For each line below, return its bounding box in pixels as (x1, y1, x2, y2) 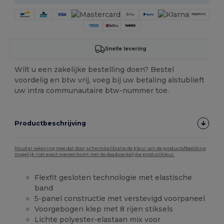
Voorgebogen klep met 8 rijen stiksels (34, 204, 173, 213)
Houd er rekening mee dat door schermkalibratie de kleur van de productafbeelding (14, 145, 206, 151)
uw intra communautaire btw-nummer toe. (14, 85, 169, 95)
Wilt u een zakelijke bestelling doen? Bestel (14, 64, 174, 74)
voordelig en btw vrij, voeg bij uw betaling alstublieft (14, 75, 205, 84)
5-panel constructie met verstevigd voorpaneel (34, 193, 205, 203)
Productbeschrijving (14, 119, 86, 127)
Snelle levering (105, 45, 147, 52)
